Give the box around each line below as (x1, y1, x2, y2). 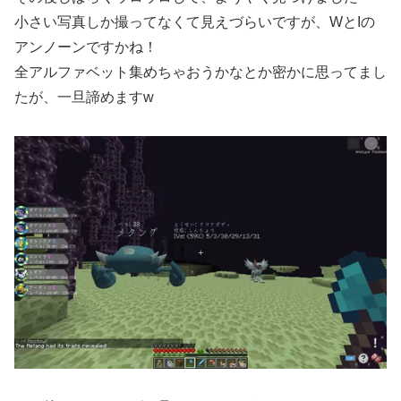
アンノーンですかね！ (14, 39, 158, 55)
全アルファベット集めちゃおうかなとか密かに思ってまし (14, 64, 387, 81)
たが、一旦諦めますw (14, 90, 154, 106)
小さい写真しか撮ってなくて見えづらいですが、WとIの (14, 14, 375, 30)
